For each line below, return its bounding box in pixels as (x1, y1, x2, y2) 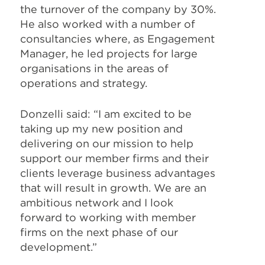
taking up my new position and (20, 122, 183, 135)
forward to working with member (20, 211, 196, 224)
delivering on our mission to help (20, 137, 193, 150)
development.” (20, 241, 97, 253)
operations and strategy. (20, 77, 147, 89)
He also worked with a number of (20, 18, 195, 30)
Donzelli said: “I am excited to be (20, 108, 192, 120)
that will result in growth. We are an (20, 182, 206, 194)
